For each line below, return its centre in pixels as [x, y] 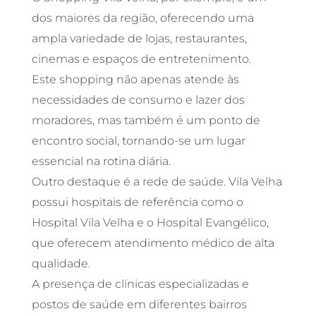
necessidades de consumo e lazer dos [138, 100]
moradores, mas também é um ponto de [146, 121]
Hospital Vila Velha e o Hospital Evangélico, [150, 223]
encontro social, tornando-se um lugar [138, 141]
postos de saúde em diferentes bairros [139, 305]
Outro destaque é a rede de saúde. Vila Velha [157, 182]
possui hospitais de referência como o [137, 202]
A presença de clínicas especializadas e [140, 284]
